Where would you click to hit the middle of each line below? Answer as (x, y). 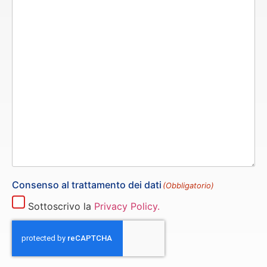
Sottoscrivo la (61, 207)
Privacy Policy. (127, 207)
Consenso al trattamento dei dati (87, 185)
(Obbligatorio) (188, 186)
